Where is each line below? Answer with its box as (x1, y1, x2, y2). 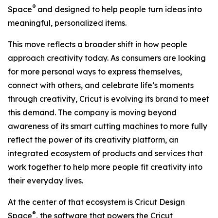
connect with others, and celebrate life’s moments (8, 80, 194, 90)
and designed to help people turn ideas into (36, 4, 202, 14)
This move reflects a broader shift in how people (8, 39, 187, 49)
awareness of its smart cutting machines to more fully (8, 121, 207, 131)
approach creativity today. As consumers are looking (8, 53, 206, 63)
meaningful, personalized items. (8, 18, 127, 28)
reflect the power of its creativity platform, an (8, 134, 179, 145)
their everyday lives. (8, 175, 83, 185)
